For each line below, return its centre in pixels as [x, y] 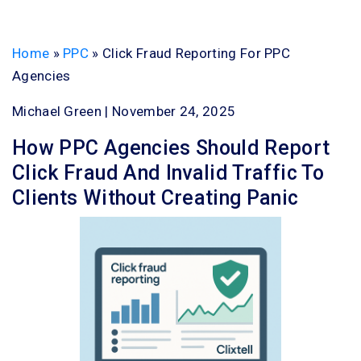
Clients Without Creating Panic [156, 198]
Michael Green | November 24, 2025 [124, 111]
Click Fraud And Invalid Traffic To [168, 173]
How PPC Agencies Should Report [171, 148]
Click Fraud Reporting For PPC [197, 53]
